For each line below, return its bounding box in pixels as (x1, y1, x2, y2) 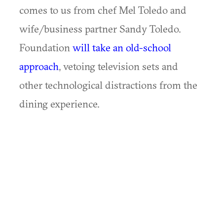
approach (19, 60, 59, 73)
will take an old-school (73, 41, 171, 54)
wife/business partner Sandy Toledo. (19, 22, 181, 35)
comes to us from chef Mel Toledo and (19, 3, 186, 16)
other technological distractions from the (19, 78, 197, 91)
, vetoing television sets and (59, 60, 178, 73)
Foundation (19, 41, 73, 54)
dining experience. (19, 97, 100, 110)
